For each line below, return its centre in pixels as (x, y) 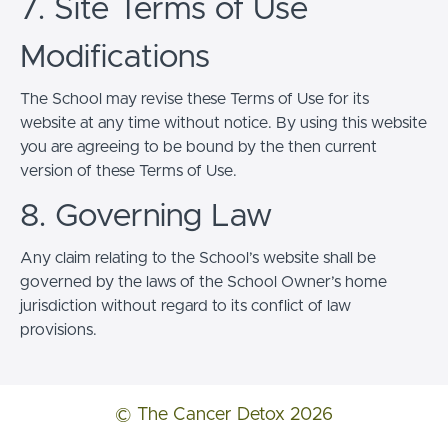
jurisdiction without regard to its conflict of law (185, 305)
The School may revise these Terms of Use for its (194, 98)
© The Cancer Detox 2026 (224, 415)
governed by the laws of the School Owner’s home (203, 281)
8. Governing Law (146, 216)
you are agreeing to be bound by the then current (198, 146)
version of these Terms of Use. (128, 170)
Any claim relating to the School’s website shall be (198, 257)
